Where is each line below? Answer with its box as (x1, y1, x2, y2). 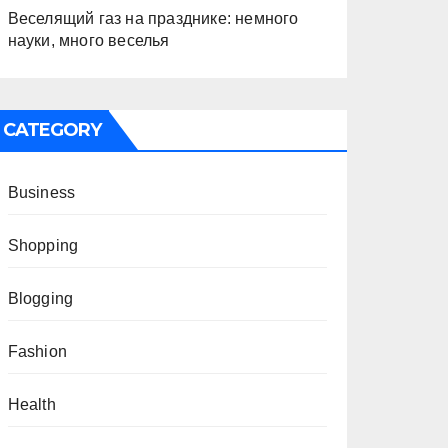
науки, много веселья (7, 32, 170, 49)
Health (7, 396, 56, 413)
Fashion (7, 343, 68, 360)
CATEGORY (2, 119, 102, 141)
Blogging (7, 290, 74, 307)
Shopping (7, 237, 79, 254)
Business (7, 184, 76, 201)
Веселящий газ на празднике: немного (7, 10, 299, 27)
